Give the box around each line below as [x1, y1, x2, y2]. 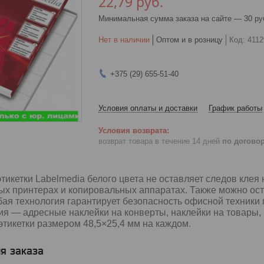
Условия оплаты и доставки [98, 103, 197, 113]
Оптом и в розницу [156, 35, 223, 44]
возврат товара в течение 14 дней [98, 137, 222, 146]
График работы [209, 103, 262, 113]
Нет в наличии [98, 35, 150, 44]
